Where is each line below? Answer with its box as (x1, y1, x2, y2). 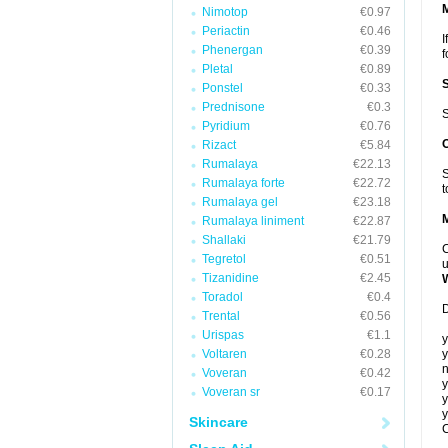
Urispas (202, 328, 244, 342)
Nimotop (202, 5, 248, 19)
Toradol (202, 290, 243, 304)
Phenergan (202, 43, 263, 57)
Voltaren (202, 347, 247, 361)
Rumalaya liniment (202, 214, 304, 228)
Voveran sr (202, 385, 260, 399)
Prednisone (202, 100, 265, 114)
